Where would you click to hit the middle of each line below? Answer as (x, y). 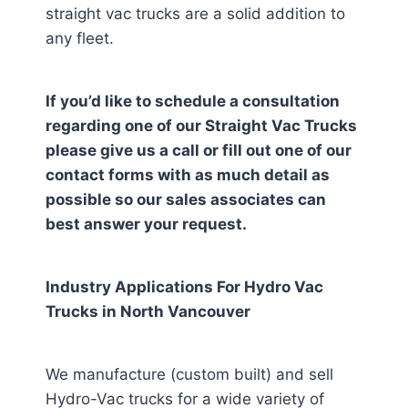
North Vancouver (185, 311)
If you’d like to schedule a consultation (193, 101)
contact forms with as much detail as (188, 175)
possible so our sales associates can (186, 199)
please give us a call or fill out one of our (199, 150)
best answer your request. (146, 224)
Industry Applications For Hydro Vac (184, 287)
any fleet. (80, 38)
